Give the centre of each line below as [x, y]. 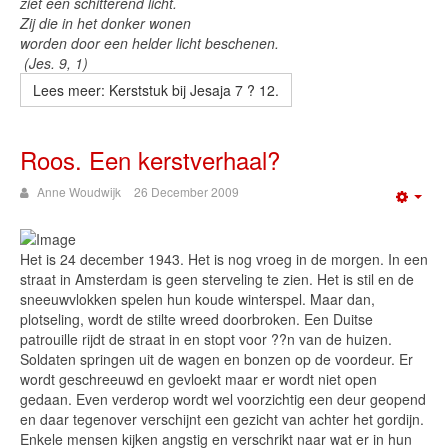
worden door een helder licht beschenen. [149, 43]
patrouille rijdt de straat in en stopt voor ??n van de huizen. [206, 339]
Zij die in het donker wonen [105, 23]
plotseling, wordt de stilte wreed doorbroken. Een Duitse [196, 319]
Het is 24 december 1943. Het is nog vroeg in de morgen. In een [224, 259]
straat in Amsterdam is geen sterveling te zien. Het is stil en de [217, 279]
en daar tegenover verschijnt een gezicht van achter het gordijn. [222, 419]
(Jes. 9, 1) [54, 63]
